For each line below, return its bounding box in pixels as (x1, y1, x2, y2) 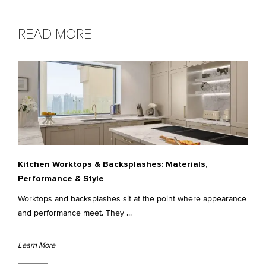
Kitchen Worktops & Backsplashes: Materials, (18, 160, 207, 169)
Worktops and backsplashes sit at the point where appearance (18, 193, 246, 204)
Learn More (18, 240, 55, 250)
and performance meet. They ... (18, 207, 132, 218)
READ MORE (18, 27, 91, 42)
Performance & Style (18, 174, 104, 183)
